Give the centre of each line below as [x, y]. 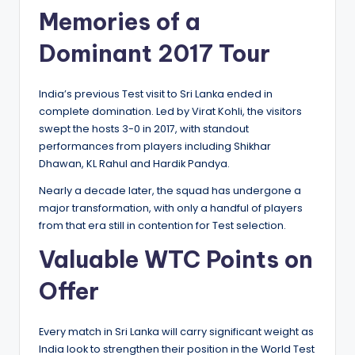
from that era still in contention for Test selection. [162, 226]
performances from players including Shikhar [155, 147]
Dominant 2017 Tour [155, 54]
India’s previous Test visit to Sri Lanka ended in [156, 94]
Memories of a [120, 22]
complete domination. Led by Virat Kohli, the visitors [170, 112]
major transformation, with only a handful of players [171, 208]
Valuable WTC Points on [176, 260]
